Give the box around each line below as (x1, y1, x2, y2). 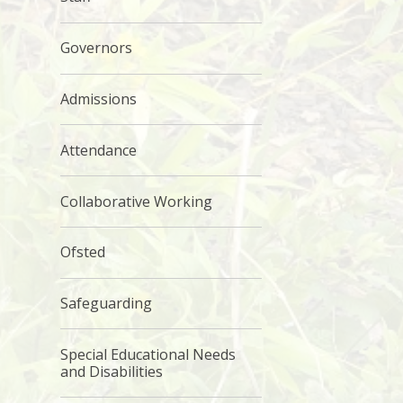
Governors (60, 38, 133, 58)
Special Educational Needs (60, 344, 237, 364)
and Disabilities (60, 361, 164, 381)
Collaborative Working (60, 191, 213, 211)
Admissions (60, 88, 138, 109)
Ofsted (60, 242, 106, 263)
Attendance (60, 139, 138, 160)
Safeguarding (60, 293, 153, 314)
